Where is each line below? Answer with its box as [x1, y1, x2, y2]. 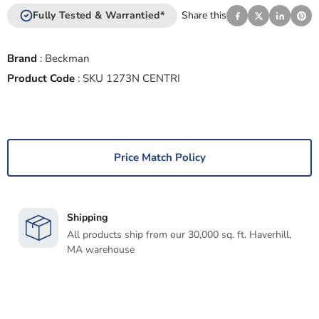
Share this [182, 9, 226, 23]
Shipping [67, 211, 108, 225]
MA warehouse [67, 243, 135, 257]
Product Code [7, 71, 75, 86]
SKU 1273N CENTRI [83, 71, 180, 86]
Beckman [45, 51, 90, 66]
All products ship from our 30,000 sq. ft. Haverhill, [67, 228, 291, 242]
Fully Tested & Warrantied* [33, 9, 164, 23]
